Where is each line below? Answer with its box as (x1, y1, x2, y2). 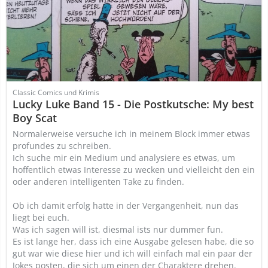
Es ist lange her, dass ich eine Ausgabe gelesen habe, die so (13, 236, 254, 247)
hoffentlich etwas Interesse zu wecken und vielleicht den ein (13, 164, 255, 175)
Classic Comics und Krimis (13, 87, 99, 98)
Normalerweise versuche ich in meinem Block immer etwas (13, 128, 250, 139)
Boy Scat (13, 111, 57, 125)
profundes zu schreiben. (13, 140, 111, 151)
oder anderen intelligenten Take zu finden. (13, 176, 184, 187)
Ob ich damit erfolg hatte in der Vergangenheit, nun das (13, 200, 239, 211)
